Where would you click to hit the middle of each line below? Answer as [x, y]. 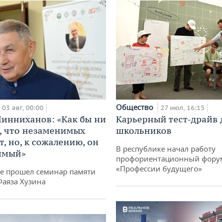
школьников [144, 130]
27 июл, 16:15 [183, 108]
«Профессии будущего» [159, 168]
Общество [136, 107]
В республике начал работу [166, 148]
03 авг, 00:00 [23, 108]
